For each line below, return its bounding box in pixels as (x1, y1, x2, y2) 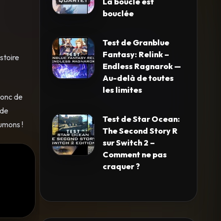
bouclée (103, 8, 134, 18)
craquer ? (103, 161, 140, 171)
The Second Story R (103, 125, 178, 136)
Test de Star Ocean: (103, 113, 180, 124)
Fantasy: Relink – (103, 49, 169, 59)
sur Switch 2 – (103, 137, 155, 147)
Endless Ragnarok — (103, 61, 181, 71)
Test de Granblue (103, 37, 169, 47)
